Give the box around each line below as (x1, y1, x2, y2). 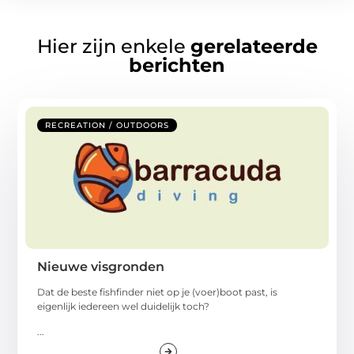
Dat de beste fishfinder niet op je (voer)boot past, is (37, 285, 278, 298)
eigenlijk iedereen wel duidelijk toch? (37, 299, 210, 312)
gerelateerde (190, 34, 318, 58)
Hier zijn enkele (36, 34, 190, 58)
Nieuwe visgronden (37, 258, 165, 274)
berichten (129, 53, 225, 77)
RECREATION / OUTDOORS (45, 119, 170, 130)
